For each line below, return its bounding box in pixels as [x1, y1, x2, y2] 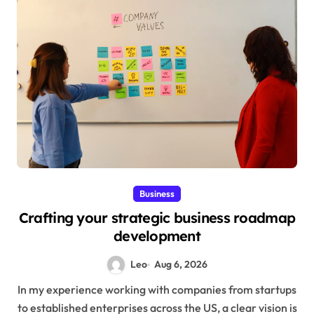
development [113, 227, 201, 245]
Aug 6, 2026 [154, 258, 208, 271]
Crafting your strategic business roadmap [18, 209, 296, 227]
